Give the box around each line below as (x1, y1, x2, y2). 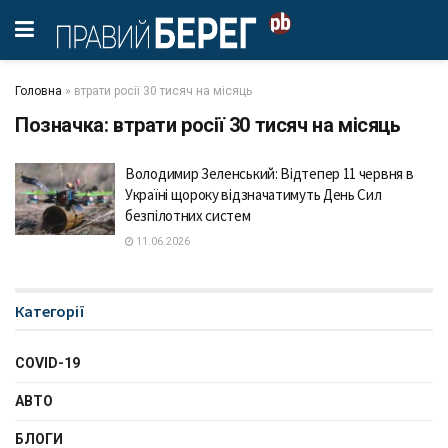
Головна (15, 84, 62, 98)
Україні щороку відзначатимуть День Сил (125, 185, 382, 204)
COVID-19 (15, 355, 80, 371)
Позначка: (15, 113, 113, 137)
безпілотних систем (125, 206, 251, 225)
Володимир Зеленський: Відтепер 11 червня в (125, 164, 414, 183)
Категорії (15, 301, 85, 321)
